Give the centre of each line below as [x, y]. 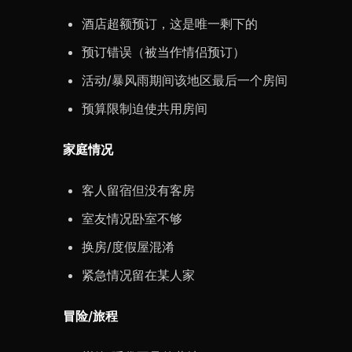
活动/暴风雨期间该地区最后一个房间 [185, 80]
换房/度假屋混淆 [128, 247]
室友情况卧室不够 [132, 218]
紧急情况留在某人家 [138, 275]
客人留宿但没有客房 [138, 190]
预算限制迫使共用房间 [145, 108]
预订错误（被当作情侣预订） [163, 52]
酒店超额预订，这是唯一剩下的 [170, 24]
